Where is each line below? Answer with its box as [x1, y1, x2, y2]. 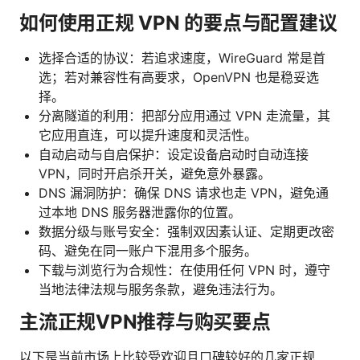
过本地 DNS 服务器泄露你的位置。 [39, 204, 241, 221]
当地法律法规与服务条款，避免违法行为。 [39, 281, 283, 298]
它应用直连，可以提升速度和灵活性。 [39, 127, 257, 144]
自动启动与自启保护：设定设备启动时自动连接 [39, 146, 309, 163]
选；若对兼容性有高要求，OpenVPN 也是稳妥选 [39, 69, 319, 86]
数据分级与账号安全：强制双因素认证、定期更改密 [39, 223, 334, 240]
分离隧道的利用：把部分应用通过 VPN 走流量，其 [39, 108, 330, 125]
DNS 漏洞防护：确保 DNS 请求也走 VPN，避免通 [39, 185, 329, 202]
